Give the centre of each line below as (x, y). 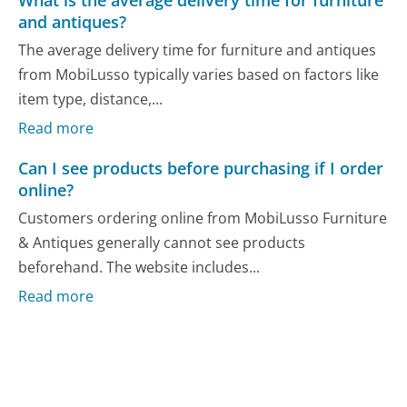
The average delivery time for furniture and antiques (198, 50)
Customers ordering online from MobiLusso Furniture (203, 218)
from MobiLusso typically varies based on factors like (199, 75)
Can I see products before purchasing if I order (201, 168)
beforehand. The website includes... (139, 268)
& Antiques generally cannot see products (162, 243)
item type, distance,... (91, 99)
